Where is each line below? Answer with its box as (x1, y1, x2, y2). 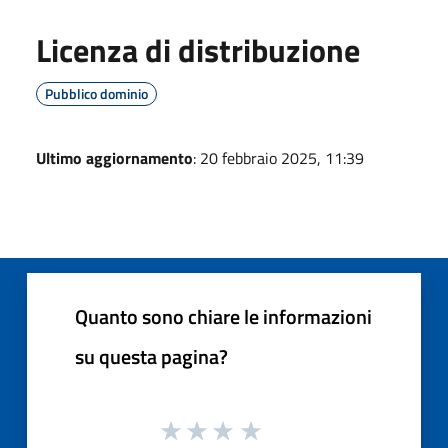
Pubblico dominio (45, 82, 148, 104)
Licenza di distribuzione (36, 25, 360, 74)
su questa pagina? (75, 340, 228, 372)
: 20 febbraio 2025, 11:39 (193, 145, 364, 170)
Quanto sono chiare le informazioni (75, 300, 372, 332)
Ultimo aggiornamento (36, 145, 193, 170)
